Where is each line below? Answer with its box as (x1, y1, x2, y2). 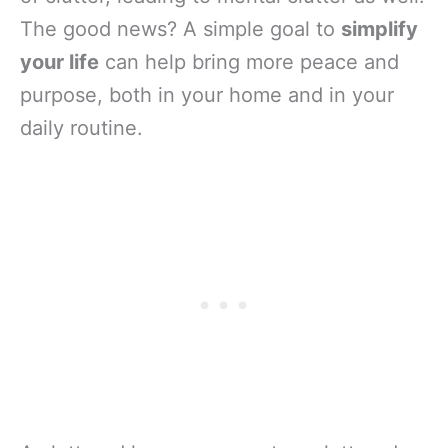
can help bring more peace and (99, 49, 399, 74)
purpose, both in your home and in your (20, 82, 394, 107)
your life (20, 49, 99, 74)
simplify (341, 16, 418, 41)
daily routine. (20, 115, 143, 140)
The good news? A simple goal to (20, 16, 341, 41)
